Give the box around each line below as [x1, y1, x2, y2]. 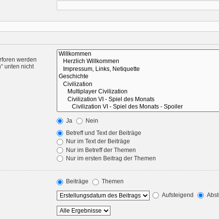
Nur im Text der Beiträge [65, 138, 131, 145]
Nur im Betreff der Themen [65, 146, 136, 153]
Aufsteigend [160, 191, 194, 198]
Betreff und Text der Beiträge [65, 130, 142, 137]
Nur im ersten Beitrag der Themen [65, 154, 156, 162]
